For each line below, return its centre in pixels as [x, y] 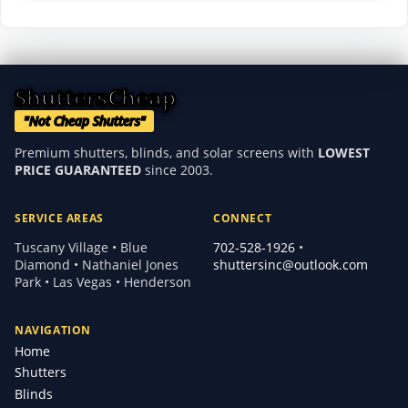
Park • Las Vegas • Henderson [103, 281]
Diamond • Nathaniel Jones [97, 264]
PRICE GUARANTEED [78, 170]
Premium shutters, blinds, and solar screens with [166, 153]
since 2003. [177, 170]
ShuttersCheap [95, 97]
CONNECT [243, 219]
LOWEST [344, 153]
